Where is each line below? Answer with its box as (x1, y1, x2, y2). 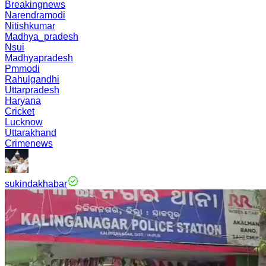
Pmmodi (5, 64, 40, 74)
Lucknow (5, 117, 43, 127)
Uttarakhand (5, 128, 56, 138)
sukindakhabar (5, 179, 67, 189)
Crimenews (5, 138, 53, 148)
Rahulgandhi (5, 74, 59, 84)
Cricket (5, 106, 34, 116)
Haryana (5, 96, 41, 106)
